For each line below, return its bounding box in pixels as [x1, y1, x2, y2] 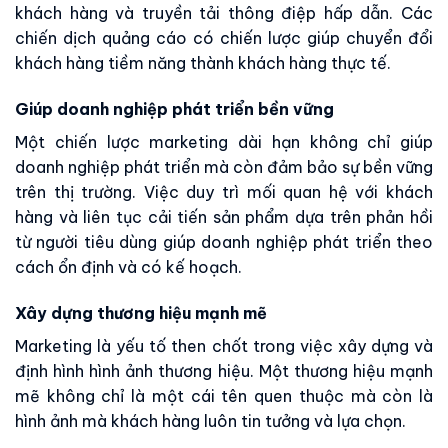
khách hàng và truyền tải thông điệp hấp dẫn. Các [15, 3, 433, 24]
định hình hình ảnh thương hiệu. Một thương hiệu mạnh [15, 361, 433, 381]
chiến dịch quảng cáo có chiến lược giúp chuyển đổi [15, 28, 433, 49]
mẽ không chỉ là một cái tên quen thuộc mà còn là [15, 386, 433, 406]
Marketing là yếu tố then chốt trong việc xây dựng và [15, 336, 433, 356]
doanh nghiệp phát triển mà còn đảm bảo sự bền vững [15, 157, 433, 178]
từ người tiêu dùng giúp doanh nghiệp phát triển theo [15, 232, 433, 253]
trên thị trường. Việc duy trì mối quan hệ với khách [15, 182, 433, 203]
